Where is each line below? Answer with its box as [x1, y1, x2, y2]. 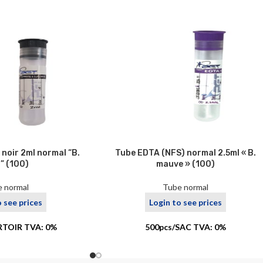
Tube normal [162, 181, 208, 192]
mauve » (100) [156, 159, 215, 169]
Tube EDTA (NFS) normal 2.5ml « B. [114, 147, 256, 158]
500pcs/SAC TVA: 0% [144, 222, 226, 232]
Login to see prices [149, 197, 222, 207]
